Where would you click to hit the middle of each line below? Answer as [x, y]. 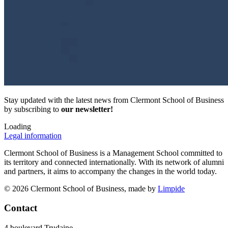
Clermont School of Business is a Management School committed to [113, 153]
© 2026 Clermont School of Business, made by [81, 188]
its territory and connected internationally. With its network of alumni [114, 162]
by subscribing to [33, 109]
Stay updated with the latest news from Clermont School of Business [114, 100]
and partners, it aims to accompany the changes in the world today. [110, 171]
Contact [21, 208]
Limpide [171, 188]
